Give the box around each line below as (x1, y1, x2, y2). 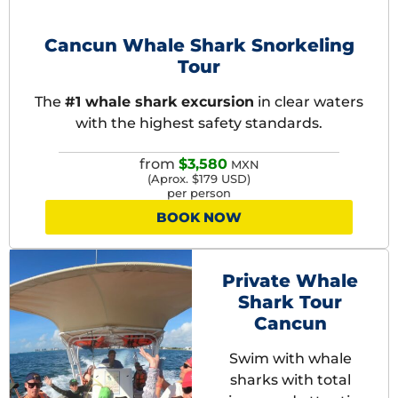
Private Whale (222, 269, 359, 291)
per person (167, 186, 231, 200)
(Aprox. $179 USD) (147, 171, 251, 186)
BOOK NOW (156, 208, 242, 226)
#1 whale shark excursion (65, 93, 254, 111)
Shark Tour (238, 291, 343, 313)
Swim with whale (228, 349, 352, 367)
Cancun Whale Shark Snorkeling (44, 35, 354, 57)
